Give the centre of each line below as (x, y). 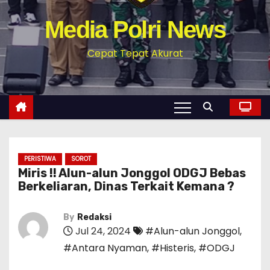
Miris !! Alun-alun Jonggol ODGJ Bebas (132, 173)
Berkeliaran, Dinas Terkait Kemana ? (126, 186)
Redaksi (94, 217)
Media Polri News (135, 30)
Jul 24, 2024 (102, 231)
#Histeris (173, 248)
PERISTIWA (40, 159)
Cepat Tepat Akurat (135, 53)
